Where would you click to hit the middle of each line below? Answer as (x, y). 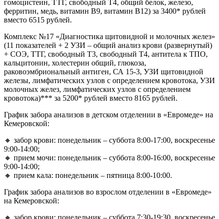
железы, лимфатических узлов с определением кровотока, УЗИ (109, 80)
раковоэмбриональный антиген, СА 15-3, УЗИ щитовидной (104, 71)
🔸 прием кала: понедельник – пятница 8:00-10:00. (88, 175)
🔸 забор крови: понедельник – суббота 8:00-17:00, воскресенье (109, 140)
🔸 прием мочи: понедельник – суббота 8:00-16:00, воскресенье (109, 157)
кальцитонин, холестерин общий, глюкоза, (75, 63)
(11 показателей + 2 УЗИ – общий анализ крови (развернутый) (108, 45)
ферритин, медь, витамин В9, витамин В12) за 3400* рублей (105, 11)
